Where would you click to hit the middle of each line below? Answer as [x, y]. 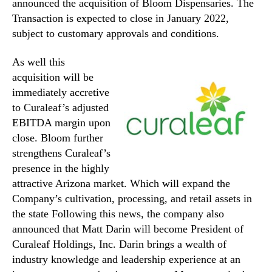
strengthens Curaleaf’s [61, 153]
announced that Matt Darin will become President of [128, 229]
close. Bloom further [58, 138]
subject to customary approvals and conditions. [116, 33]
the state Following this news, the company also [118, 214]
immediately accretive [61, 93]
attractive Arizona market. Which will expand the [121, 184]
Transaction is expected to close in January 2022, [121, 18]
